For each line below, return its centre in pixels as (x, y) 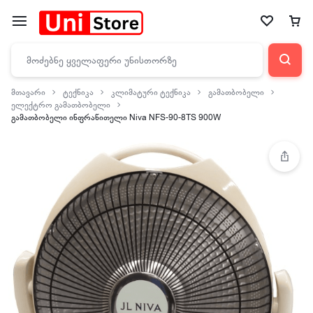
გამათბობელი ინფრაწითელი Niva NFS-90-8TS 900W (116, 117)
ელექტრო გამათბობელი (61, 105)
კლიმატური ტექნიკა (151, 92)
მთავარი (28, 92)
